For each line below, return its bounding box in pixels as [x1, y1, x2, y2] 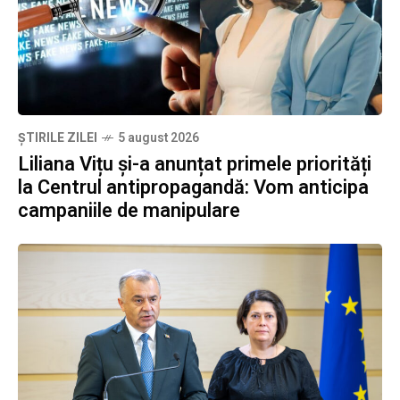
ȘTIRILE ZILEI [18, 129, 97, 148]
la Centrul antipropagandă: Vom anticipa [18, 173, 369, 203]
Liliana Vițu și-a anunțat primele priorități [18, 150, 371, 179]
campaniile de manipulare [18, 196, 240, 226]
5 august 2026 [118, 129, 199, 148]
